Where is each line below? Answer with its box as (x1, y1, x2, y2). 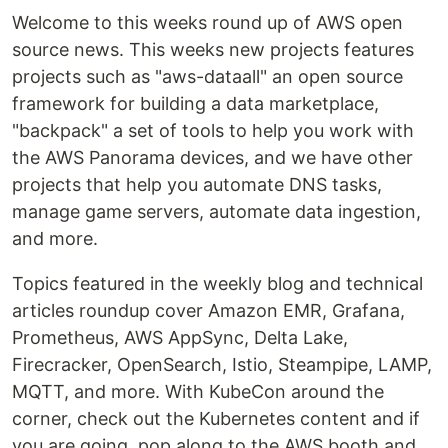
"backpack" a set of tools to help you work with (12, 120, 414, 141)
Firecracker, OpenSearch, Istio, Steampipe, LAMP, (12, 354, 432, 375)
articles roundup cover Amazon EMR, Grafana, (12, 300, 405, 321)
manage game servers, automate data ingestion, (12, 201, 421, 222)
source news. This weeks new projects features (12, 39, 414, 60)
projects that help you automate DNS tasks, (12, 174, 382, 195)
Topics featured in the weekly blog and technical (12, 273, 423, 294)
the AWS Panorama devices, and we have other (12, 147, 413, 168)
